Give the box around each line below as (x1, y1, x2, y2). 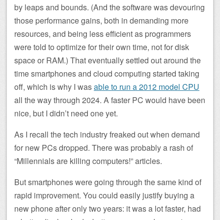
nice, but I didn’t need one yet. (14, 108, 118, 119)
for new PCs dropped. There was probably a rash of (14, 142, 193, 153)
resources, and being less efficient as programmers (14, 28, 191, 39)
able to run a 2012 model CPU (94, 81, 199, 92)
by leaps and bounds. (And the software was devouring (14, 1, 205, 13)
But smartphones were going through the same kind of (14, 176, 201, 188)
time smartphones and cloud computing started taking (14, 68, 199, 79)
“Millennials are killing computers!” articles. (14, 155, 162, 166)
